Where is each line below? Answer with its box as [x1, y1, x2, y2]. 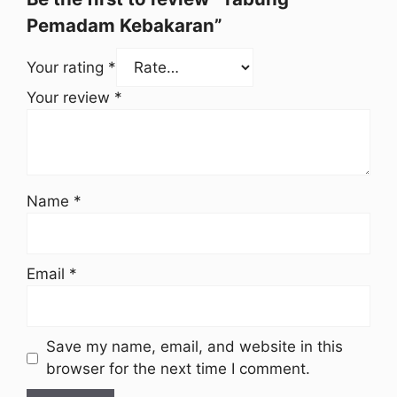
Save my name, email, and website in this [45, 338, 343, 355]
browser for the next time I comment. [45, 360, 310, 378]
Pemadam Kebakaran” [27, 14, 222, 36]
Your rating [27, 58, 108, 76]
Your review [27, 89, 114, 106]
